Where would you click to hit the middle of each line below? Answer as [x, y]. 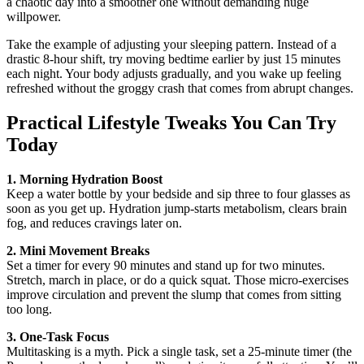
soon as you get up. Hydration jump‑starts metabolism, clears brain [177, 208]
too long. [29, 309]
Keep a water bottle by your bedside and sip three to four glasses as [178, 193]
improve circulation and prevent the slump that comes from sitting [174, 294]
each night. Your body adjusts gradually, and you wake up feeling [174, 73]
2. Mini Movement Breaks [78, 250]
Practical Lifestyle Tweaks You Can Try [171, 122]
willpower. [34, 16]
